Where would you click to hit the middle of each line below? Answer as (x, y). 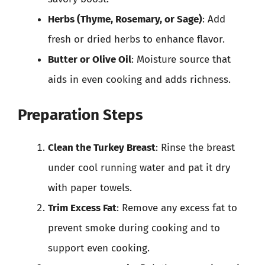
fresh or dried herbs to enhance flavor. (136, 39)
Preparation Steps (80, 115)
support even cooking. (99, 248)
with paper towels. (90, 188)
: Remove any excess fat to (177, 208)
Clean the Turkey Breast (102, 148)
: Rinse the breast (195, 148)
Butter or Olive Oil (90, 59)
